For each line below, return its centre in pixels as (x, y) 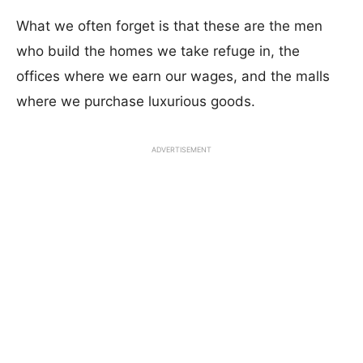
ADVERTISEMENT (181, 149)
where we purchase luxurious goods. (136, 101)
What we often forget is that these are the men (169, 26)
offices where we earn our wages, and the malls (173, 76)
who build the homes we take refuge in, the (158, 51)
